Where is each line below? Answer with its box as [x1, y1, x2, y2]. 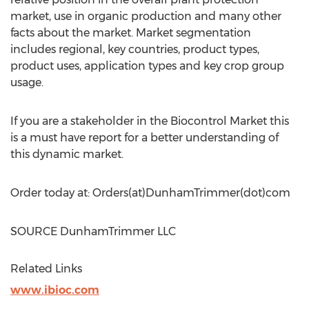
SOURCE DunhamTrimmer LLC [10, 225, 176, 238]
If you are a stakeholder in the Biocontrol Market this [10, 114, 289, 128]
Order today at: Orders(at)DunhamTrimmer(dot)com [10, 186, 290, 199]
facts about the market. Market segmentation [10, 26, 251, 39]
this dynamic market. [10, 148, 123, 161]
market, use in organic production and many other [10, 10, 281, 23]
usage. [10, 76, 43, 89]
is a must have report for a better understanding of [10, 131, 279, 144]
